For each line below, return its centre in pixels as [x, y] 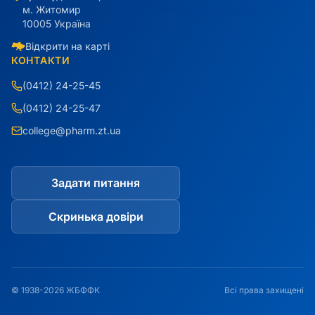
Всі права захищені [264, 290]
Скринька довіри [96, 217]
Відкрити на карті [67, 46]
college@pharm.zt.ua [72, 130]
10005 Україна [57, 24]
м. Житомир [52, 9]
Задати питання [96, 183]
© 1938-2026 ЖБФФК [56, 290]
